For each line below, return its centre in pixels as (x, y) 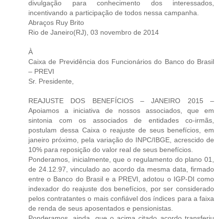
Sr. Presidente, (51, 81)
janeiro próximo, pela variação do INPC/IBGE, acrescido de (121, 140)
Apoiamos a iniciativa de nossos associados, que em (121, 110)
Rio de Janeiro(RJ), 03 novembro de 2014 (94, 32)
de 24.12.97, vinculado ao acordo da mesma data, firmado (121, 169)
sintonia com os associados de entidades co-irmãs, (121, 120)
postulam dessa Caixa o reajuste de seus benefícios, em (121, 130)
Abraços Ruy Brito (56, 22)
